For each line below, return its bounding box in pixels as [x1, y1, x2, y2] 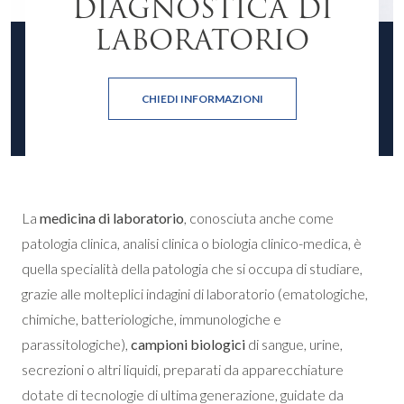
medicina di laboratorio [40, 209, 184, 226]
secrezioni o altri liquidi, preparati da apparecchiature [22, 361, 344, 378]
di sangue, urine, [245, 335, 343, 353]
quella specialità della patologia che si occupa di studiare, [22, 260, 363, 277]
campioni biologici [131, 335, 245, 353]
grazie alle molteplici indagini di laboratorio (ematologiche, [22, 285, 368, 302]
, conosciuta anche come [184, 209, 334, 226]
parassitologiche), [22, 335, 131, 353]
